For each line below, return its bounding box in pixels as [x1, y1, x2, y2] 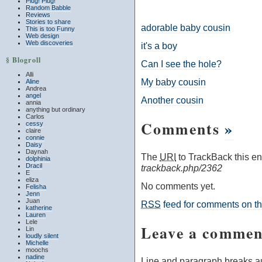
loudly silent [26, 232, 58, 239]
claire [26, 127, 41, 134]
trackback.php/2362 [141, 163, 222, 174]
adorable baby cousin [141, 22, 230, 33]
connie [26, 134, 44, 141]
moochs [26, 246, 49, 253]
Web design [26, 32, 59, 39]
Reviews [26, 11, 50, 18]
